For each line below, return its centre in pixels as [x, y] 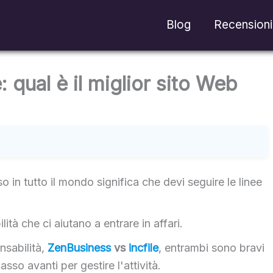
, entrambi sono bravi [212, 247]
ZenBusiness [80, 247]
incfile [144, 247]
